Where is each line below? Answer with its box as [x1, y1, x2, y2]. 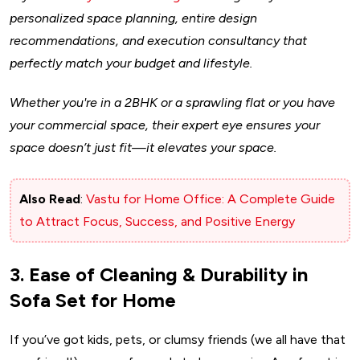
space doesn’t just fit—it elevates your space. [10, 140, 276, 156]
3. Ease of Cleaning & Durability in [10, 263, 308, 287]
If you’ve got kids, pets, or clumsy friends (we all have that [10, 332, 346, 348]
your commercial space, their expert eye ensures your [10, 117, 320, 133]
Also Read [19, 191, 80, 207]
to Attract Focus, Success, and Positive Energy [19, 214, 295, 230]
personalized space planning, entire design [10, 10, 257, 27]
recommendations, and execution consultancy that [10, 33, 307, 49]
